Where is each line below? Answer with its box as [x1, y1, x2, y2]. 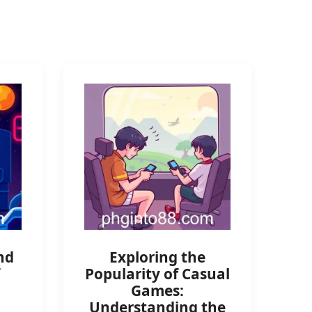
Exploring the [109, 247, 205, 267]
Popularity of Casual [85, 264, 230, 283]
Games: [131, 281, 184, 300]
